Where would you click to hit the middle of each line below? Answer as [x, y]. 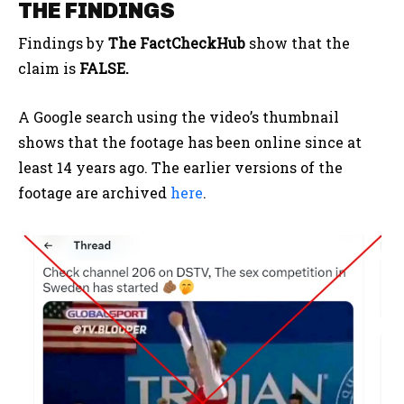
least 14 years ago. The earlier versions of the [180, 168]
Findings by [63, 43]
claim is [49, 69]
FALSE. [104, 69]
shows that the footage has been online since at [190, 142]
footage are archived [94, 193]
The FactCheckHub [177, 43]
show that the [298, 43]
